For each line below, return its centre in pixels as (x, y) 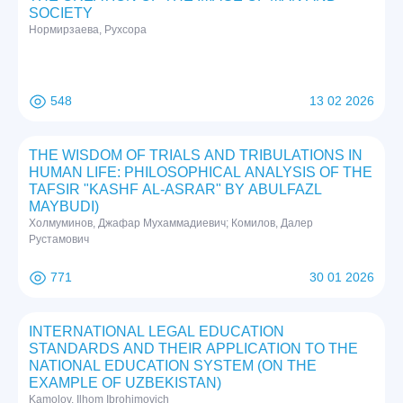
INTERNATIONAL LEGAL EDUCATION (157, 332)
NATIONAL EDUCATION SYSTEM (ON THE (173, 366)
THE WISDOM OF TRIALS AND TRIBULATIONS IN (196, 156)
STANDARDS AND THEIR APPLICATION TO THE (193, 349)
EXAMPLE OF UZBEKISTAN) (125, 383)
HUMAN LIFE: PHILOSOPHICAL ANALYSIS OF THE (201, 173)
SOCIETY (61, 13)
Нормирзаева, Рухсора (88, 30)
